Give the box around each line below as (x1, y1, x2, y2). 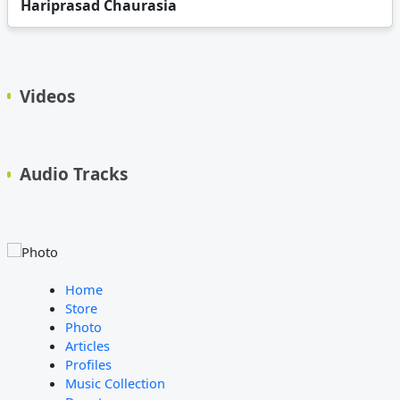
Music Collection (64, 374, 165, 392)
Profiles (64, 355, 112, 373)
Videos (20, 84, 76, 108)
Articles (64, 337, 110, 354)
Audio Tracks (20, 162, 129, 187)
